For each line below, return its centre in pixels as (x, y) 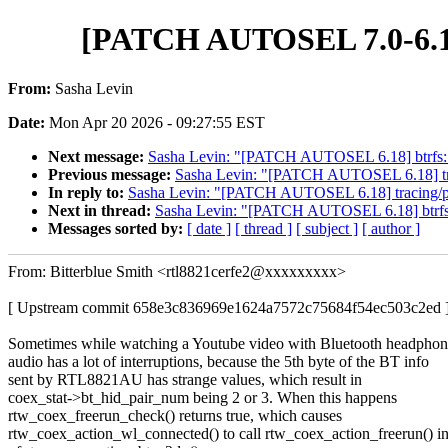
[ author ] (391, 228)
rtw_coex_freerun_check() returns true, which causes (175, 415)
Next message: (98, 156)
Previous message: (111, 174)
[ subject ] (327, 228)
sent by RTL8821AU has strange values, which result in (185, 379)
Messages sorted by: (117, 228)
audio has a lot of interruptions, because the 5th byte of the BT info (218, 361)
